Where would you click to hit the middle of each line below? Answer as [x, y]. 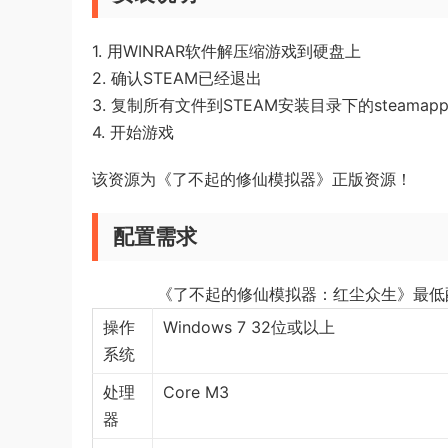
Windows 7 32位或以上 [249, 327]
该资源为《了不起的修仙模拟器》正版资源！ [252, 179]
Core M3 [196, 392]
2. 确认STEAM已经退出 [177, 78]
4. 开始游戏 [133, 132]
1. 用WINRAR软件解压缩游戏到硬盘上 [226, 51]
